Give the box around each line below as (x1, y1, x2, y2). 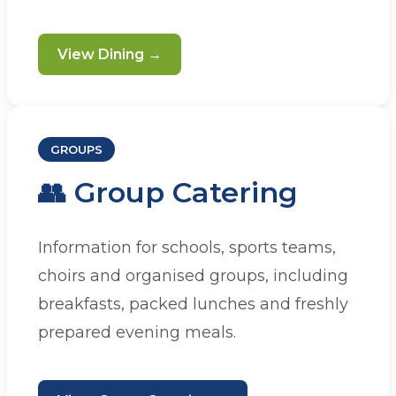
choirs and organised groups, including (38, 265, 348, 286)
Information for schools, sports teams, (38, 237, 336, 257)
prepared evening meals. (38, 322, 236, 342)
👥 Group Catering (38, 175, 298, 210)
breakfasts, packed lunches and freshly (38, 293, 348, 314)
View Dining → (57, 46, 162, 64)
